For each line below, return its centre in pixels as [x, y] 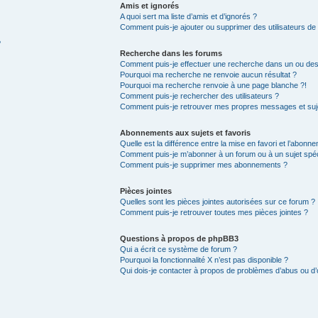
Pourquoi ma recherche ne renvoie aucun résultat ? [208, 75]
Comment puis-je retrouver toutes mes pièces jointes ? [214, 212]
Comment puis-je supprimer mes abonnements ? [203, 165]
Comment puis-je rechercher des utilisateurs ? [199, 96]
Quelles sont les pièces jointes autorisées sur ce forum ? [217, 202]
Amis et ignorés [149, 6]
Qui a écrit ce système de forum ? [178, 249]
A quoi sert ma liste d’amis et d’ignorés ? [188, 16]
